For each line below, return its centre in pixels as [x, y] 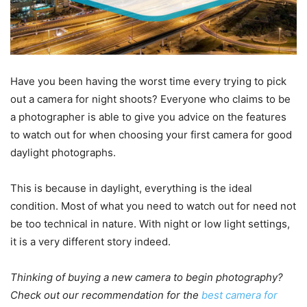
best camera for [240, 295]
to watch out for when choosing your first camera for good [151, 135]
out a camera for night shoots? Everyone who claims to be [150, 99]
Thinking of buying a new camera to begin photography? [147, 278]
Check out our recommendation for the [106, 295]
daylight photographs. [63, 153]
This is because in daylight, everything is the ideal [131, 188]
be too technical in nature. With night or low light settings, [150, 224]
